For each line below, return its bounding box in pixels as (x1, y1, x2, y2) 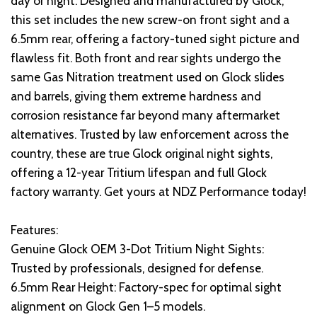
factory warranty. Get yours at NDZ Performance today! (11, 184, 306, 200)
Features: (11, 222, 58, 238)
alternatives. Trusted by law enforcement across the (11, 127, 289, 142)
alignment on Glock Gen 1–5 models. (11, 299, 205, 314)
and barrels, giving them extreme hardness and (11, 88, 261, 104)
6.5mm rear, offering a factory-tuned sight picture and (11, 31, 299, 47)
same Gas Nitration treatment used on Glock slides (11, 69, 284, 85)
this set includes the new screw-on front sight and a (11, 12, 289, 28)
